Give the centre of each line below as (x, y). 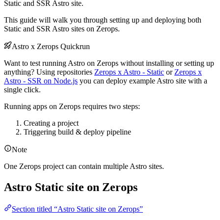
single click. (22, 90)
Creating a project (51, 123)
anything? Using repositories (49, 72)
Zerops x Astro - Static (129, 72)
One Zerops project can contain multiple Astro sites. (84, 166)
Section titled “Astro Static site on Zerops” (77, 209)
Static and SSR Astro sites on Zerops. (62, 29)
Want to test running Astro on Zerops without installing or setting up (109, 63)
